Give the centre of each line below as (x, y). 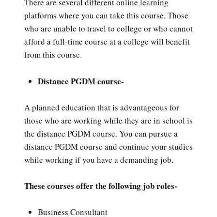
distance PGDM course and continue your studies (108, 146)
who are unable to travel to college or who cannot (108, 29)
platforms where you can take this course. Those (106, 15)
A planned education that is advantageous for (102, 107)
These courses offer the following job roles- (101, 186)
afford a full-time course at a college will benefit (107, 42)
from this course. (53, 55)
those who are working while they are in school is (108, 120)
